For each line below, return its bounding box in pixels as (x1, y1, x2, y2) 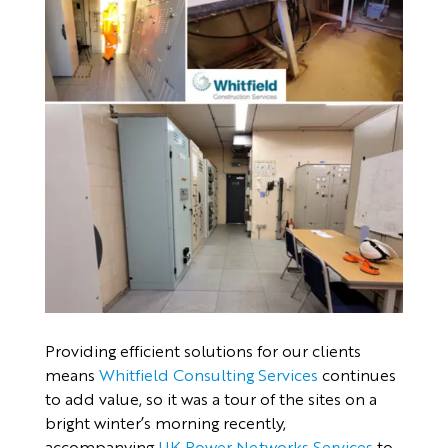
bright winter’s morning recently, (44, 411, 286, 433)
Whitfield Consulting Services (98, 363, 318, 385)
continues (317, 363, 396, 385)
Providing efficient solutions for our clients (44, 339, 361, 361)
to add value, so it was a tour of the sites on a (44, 387, 377, 409)
